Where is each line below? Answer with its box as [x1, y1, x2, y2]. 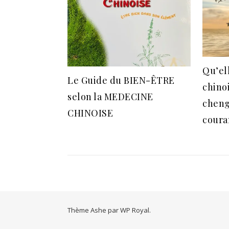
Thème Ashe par [67, 205, 120, 215]
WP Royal [120, 205, 149, 215]
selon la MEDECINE [67, 90, 153, 103]
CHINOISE [67, 106, 113, 119]
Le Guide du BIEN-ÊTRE [67, 74, 175, 86]
